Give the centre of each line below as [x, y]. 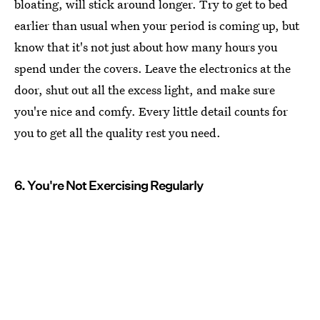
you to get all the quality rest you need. [117, 133]
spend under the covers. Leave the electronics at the [152, 69]
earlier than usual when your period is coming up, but [157, 26]
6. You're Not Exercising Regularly [109, 186]
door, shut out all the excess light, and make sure [145, 90]
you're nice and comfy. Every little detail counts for [151, 111]
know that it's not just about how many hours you [146, 47]
